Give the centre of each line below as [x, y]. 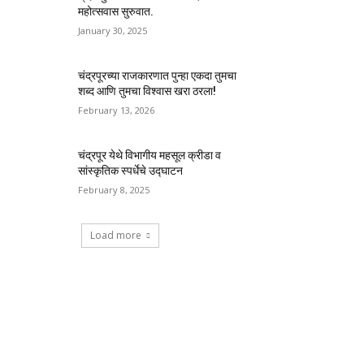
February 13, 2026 [117, 110]
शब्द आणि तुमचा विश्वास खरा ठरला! [147, 91]
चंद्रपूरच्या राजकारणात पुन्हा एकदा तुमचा [158, 76]
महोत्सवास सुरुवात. [116, 12]
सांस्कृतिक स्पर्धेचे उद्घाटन [131, 171]
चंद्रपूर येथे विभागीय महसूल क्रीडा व [150, 156]
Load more [116, 236]
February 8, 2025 [114, 190]
